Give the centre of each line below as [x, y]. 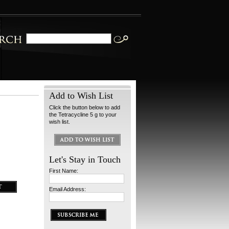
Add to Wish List [81, 96]
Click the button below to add [85, 107]
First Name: [64, 171]
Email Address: [67, 189]
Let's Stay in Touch [85, 159]
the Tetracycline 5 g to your [83, 114]
